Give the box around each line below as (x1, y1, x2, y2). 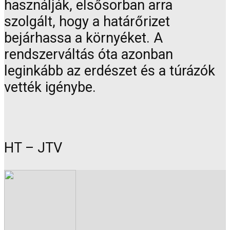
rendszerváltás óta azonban (4, 46, 173, 63)
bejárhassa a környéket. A (4, 29, 163, 46)
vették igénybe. (4, 79, 96, 95)
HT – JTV (4, 140, 62, 157)
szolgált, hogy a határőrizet (4, 13, 170, 30)
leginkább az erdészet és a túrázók (4, 62, 215, 79)
